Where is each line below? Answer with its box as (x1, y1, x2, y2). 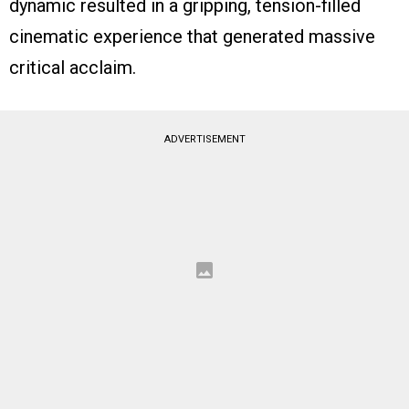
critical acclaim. (9, 57, 136, 79)
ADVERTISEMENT (163, 133, 246, 146)
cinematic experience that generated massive (9, 26, 375, 48)
